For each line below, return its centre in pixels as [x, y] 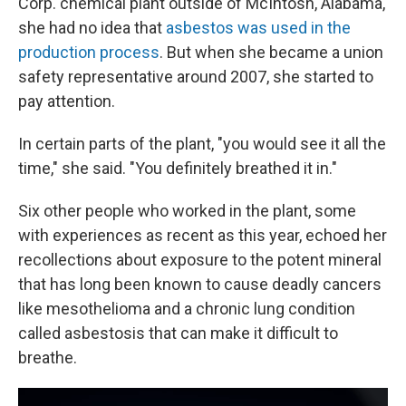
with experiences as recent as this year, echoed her [203, 235]
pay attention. [67, 101]
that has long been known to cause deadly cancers [200, 284]
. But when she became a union [271, 52]
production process [89, 52]
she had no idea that [92, 28]
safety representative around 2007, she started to [196, 77]
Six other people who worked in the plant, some [187, 211]
